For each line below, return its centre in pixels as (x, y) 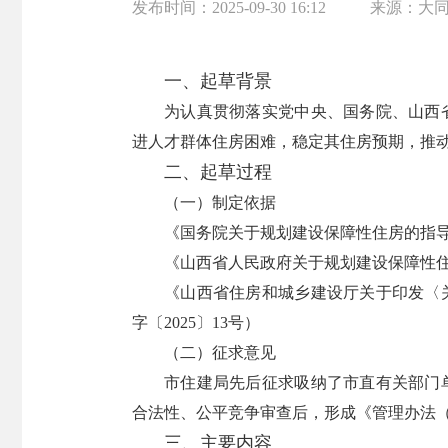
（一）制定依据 (220, 202)
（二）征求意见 (220, 352)
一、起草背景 (218, 81)
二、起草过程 (218, 172)
